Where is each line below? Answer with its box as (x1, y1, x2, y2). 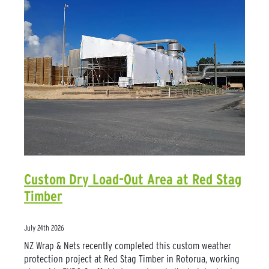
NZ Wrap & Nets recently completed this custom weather (24, 239, 231, 251)
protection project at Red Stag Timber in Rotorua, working (24, 252, 240, 264)
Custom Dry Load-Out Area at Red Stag (24, 171, 241, 187)
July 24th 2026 (24, 223, 64, 232)
